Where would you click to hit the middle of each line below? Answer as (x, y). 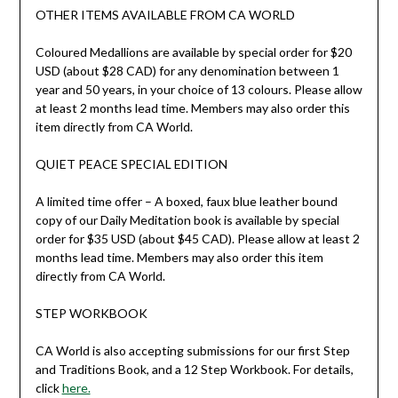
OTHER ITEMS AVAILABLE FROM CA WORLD (165, 14)
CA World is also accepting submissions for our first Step (192, 350)
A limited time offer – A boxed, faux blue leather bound (186, 201)
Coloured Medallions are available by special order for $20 (193, 52)
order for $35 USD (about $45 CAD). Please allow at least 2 (197, 238)
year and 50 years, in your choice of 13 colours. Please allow (199, 89)
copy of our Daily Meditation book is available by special (187, 219)
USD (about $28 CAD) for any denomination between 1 (187, 70)
